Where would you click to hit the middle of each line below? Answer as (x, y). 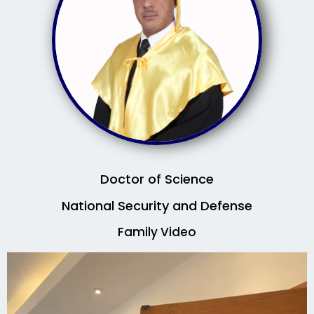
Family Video (157, 232)
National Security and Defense (157, 206)
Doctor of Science (157, 179)
